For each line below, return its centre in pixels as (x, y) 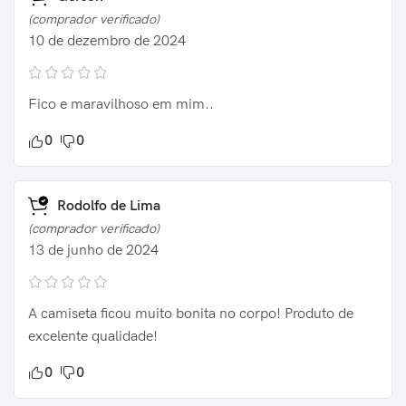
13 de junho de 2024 (93, 250)
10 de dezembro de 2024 (107, 41)
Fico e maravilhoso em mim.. (121, 104)
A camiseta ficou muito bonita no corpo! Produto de (191, 314)
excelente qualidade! (93, 336)
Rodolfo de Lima (107, 206)
